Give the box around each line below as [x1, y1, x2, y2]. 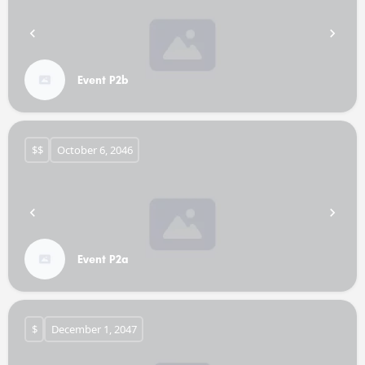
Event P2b [77, 73, 129, 87]
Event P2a [77, 252, 129, 266]
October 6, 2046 [56, 142, 133, 157]
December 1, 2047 [51, 321, 137, 336]
